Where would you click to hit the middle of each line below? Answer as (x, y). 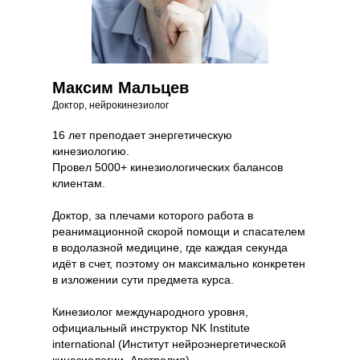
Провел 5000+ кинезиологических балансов (167, 168)
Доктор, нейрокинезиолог (110, 106)
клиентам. (78, 184)
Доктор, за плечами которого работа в (152, 216)
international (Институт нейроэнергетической (169, 344)
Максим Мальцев (120, 88)
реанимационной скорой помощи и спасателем (178, 232)
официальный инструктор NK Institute (151, 328)
